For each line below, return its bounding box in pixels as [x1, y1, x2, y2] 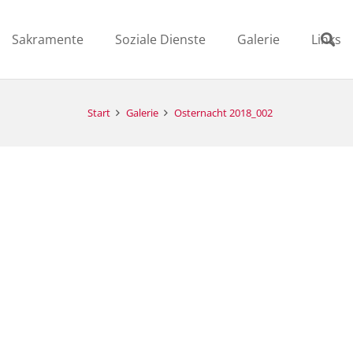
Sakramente [12, 31, 84, 48]
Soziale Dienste [115, 31, 206, 48]
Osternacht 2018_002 [174, 106, 273, 120]
